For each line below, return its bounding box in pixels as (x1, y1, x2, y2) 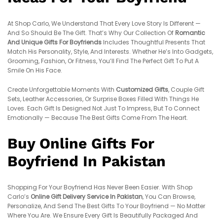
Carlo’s (7, 192, 31, 201)
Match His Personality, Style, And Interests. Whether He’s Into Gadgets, (7, 47, 213, 56)
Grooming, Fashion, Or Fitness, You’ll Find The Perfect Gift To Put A (7, 57, 199, 66)
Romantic (175, 29, 205, 37)
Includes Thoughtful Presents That (102, 38, 205, 47)
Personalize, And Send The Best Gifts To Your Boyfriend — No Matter (7, 202, 205, 211)
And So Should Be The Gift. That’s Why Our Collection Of (7, 29, 175, 37)
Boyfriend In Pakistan (7, 152, 166, 170)
